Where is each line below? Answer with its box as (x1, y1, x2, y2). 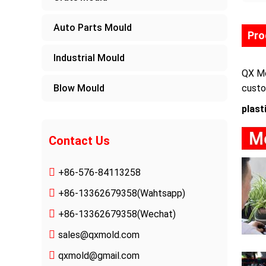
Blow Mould (53, 83, 104, 94)
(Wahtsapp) (137, 188, 185, 199)
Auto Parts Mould (53, 22, 132, 33)
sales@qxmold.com (58, 229, 140, 240)
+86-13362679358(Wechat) (58, 208, 176, 220)
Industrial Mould (53, 52, 125, 64)
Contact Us (49, 134, 110, 148)
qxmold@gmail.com (58, 250, 140, 261)
